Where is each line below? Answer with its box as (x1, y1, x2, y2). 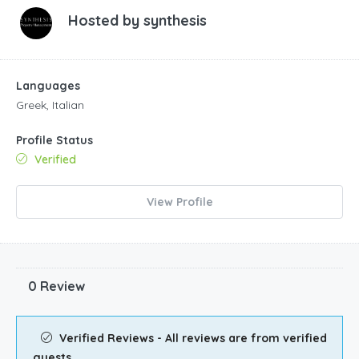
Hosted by (68, 10, 143, 30)
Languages (16, 78, 80, 93)
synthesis (143, 10, 207, 30)
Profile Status (16, 132, 93, 147)
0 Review (28, 277, 85, 294)
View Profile (146, 194, 213, 209)
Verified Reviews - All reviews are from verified (56, 330, 327, 345)
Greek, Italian (16, 97, 84, 112)
